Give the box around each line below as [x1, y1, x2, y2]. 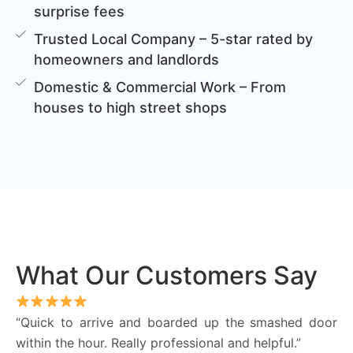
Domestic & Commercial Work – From [34, 78, 287, 95]
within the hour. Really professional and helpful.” [16, 334, 301, 351]
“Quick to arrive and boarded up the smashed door [16, 314, 337, 330]
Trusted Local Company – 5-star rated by [34, 30, 314, 47]
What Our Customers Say [16, 259, 318, 291]
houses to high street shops [34, 98, 228, 116]
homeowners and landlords [34, 50, 220, 68]
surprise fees [34, 2, 125, 20]
